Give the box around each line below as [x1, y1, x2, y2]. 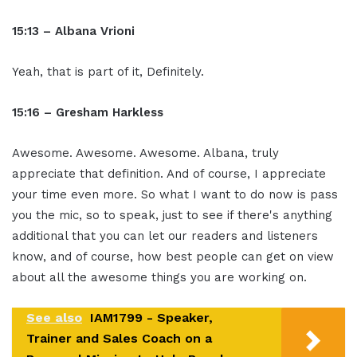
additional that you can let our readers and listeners [12, 229, 318, 244]
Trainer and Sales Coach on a [26, 331, 212, 347]
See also [26, 310, 82, 326]
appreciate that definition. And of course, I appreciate [12, 167, 326, 182]
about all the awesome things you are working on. [12, 270, 307, 285]
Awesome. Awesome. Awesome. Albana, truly [12, 146, 279, 161]
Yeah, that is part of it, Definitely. [12, 65, 204, 80]
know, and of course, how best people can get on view [12, 249, 334, 265]
